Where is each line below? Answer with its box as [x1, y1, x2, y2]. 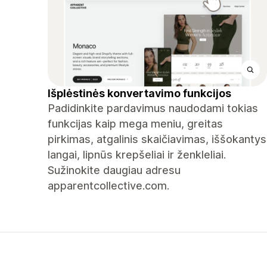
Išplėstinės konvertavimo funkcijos [48, 87, 231, 100]
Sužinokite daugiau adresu [48, 164, 181, 176]
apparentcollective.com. [48, 179, 169, 192]
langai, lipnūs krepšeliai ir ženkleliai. [48, 148, 226, 161]
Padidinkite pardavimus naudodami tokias [48, 102, 258, 114]
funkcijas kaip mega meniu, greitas [48, 117, 223, 130]
